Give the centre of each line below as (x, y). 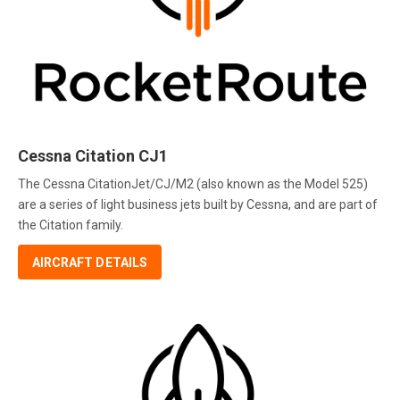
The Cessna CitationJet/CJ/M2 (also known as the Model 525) (193, 183)
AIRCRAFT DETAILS (90, 262)
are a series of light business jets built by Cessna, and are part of (198, 204)
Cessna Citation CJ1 (93, 156)
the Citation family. (71, 225)
